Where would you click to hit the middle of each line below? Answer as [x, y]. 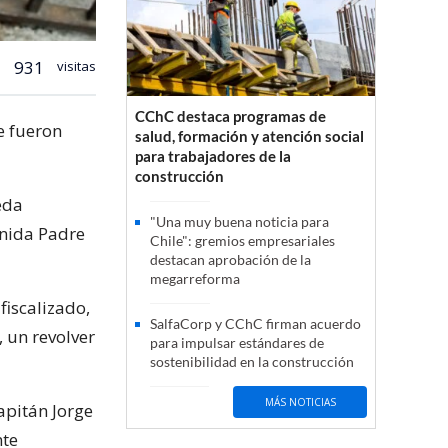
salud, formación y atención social [249, 136]
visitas [75, 65]
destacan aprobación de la [230, 260]
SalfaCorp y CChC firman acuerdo [255, 324]
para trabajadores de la [213, 156]
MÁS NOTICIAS [300, 401]
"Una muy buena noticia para [239, 222]
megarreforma [195, 279]
